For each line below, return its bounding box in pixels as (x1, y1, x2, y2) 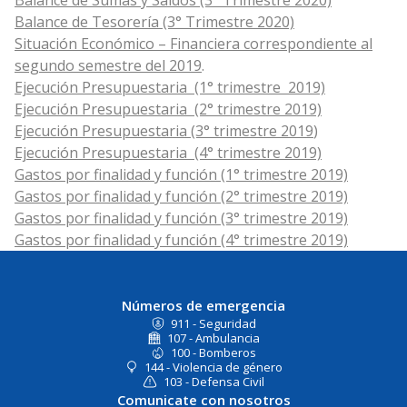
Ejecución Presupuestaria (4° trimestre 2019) (15, 143, 322, 164)
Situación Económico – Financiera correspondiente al (15, 34, 372, 55)
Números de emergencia (122, 296, 285, 315)
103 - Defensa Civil (163, 373, 264, 391)
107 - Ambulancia (167, 330, 261, 347)
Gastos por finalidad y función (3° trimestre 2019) (15, 208, 348, 229)
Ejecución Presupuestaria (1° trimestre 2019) (15, 77, 325, 98)
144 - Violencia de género (144, 359, 283, 376)
